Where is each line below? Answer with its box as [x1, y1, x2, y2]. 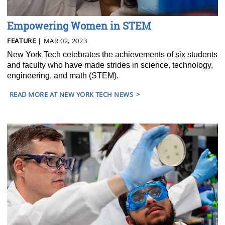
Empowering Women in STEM [7, 19, 151, 32]
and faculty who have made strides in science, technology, [7, 60, 213, 69]
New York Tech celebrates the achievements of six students [7, 50, 217, 59]
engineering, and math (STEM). [7, 71, 119, 80]
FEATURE [7, 36, 36, 45]
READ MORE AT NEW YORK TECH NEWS [10, 89, 134, 99]
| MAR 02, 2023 [36, 36, 87, 45]
